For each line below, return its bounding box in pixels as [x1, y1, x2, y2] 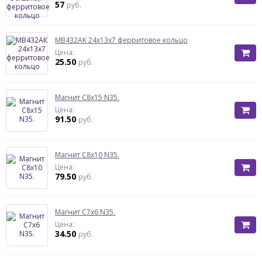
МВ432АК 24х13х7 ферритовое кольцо [55, 35, 188, 45]
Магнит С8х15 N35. [55, 92, 119, 102]
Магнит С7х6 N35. [55, 207, 115, 217]
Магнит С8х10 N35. [55, 150, 119, 160]
